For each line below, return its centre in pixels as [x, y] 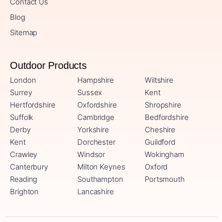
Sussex [90, 93]
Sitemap [24, 33]
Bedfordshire [166, 117]
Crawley [24, 155]
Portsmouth [165, 179]
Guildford [160, 142]
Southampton [100, 179]
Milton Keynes [101, 167]
